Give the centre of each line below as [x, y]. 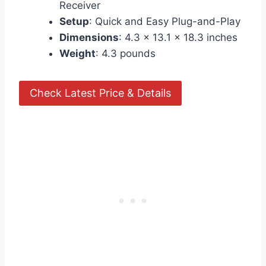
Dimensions [89, 38]
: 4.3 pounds [126, 54]
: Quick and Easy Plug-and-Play [165, 22]
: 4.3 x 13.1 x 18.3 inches [178, 38]
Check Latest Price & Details [100, 93]
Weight [77, 54]
